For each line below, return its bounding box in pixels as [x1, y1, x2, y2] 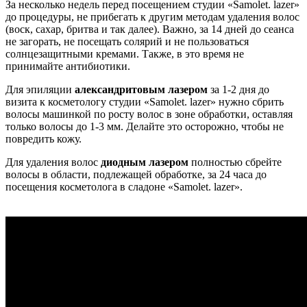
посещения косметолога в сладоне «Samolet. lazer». [5, 181, 243, 193]
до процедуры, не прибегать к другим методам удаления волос [5, 11, 299, 23]
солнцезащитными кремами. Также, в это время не [5, 48, 244, 60]
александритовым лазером [75, 84, 208, 96]
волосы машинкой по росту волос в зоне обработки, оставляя [5, 108, 293, 121]
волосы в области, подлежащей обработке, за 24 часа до [5, 169, 267, 181]
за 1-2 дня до [208, 84, 269, 96]
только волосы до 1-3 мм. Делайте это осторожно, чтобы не [5, 121, 284, 133]
